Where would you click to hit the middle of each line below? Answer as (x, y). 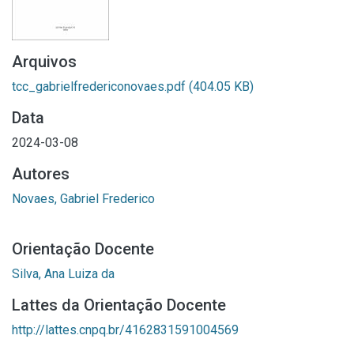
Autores (41, 174)
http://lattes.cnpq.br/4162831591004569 (125, 330)
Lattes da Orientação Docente (119, 305)
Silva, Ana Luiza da (63, 274)
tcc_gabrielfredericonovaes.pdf (100, 87)
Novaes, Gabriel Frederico (83, 199)
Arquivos (44, 62)
